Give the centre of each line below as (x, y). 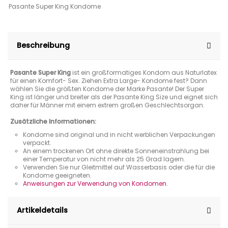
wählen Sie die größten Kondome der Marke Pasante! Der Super (107, 89)
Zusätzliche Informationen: (53, 122)
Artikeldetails (42, 210)
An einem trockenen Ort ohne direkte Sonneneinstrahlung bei (116, 151)
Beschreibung (43, 46)
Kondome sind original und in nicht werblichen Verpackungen (119, 135)
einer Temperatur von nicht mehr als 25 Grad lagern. (104, 159)
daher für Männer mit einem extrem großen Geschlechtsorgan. (107, 105)
